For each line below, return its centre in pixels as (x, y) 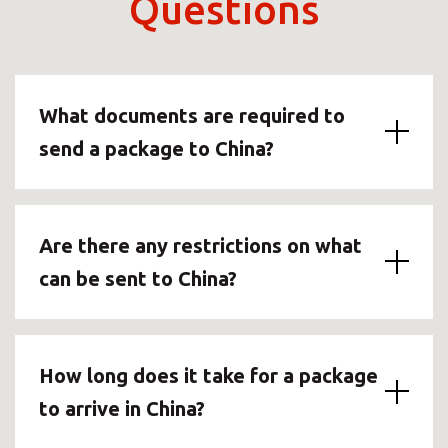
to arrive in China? (122, 408)
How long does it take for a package (208, 375)
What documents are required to (192, 115)
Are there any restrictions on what (200, 245)
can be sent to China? (138, 278)
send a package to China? (156, 148)
